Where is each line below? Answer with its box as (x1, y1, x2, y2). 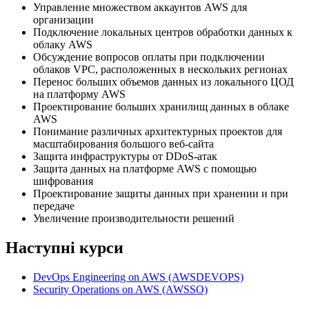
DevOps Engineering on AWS (33, 271, 168, 283)
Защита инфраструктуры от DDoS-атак (33, 150, 217, 163)
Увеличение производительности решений (33, 212, 235, 225)
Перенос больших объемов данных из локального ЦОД (33, 76, 294, 88)
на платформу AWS (33, 88, 126, 101)
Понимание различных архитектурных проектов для (33, 126, 282, 138)
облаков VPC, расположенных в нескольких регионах (33, 63, 288, 76)
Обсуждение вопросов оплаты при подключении (33, 51, 265, 63)
